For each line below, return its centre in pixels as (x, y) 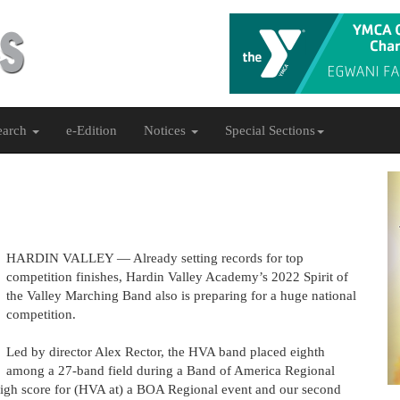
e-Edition (92, 130)
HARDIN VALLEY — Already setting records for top (154, 258)
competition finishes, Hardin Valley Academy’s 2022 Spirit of (177, 277)
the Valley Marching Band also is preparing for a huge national (181, 296)
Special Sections (270, 130)
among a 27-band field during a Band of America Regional (170, 371)
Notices (167, 130)
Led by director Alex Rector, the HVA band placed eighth (165, 352)
